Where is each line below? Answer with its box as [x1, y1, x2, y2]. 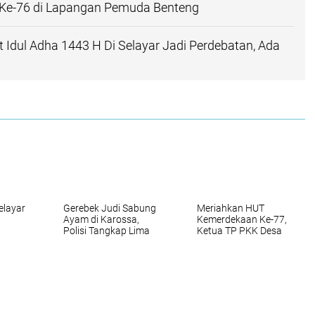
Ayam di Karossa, [63, 213, 139, 225]
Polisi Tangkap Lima [63, 224, 150, 236]
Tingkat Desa [197, 247, 254, 259]
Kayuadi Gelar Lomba [197, 236, 290, 247]
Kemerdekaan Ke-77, [197, 213, 287, 225]
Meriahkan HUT [197, 202, 264, 214]
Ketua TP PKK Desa [197, 224, 282, 236]
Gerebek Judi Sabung [63, 202, 156, 214]
